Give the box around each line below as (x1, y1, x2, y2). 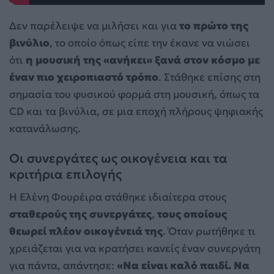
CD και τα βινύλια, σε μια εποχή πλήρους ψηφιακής (9, 104, 263, 118)
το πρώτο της (179, 18, 248, 32)
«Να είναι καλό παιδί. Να (117, 259, 250, 273)
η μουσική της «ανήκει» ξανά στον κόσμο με (26, 53, 260, 67)
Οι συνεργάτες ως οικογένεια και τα (9, 150, 228, 167)
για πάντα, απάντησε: (9, 259, 117, 273)
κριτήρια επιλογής (9, 166, 122, 183)
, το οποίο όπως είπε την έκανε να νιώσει (50, 35, 250, 50)
